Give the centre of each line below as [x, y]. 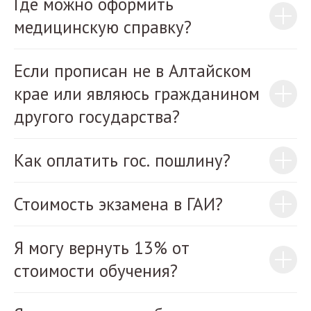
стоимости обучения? [96, 271]
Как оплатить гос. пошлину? [122, 160]
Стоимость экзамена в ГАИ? [118, 204]
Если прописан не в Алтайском [133, 71]
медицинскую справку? [103, 27]
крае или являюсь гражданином [137, 94]
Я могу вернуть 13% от [102, 248]
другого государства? [97, 117]
